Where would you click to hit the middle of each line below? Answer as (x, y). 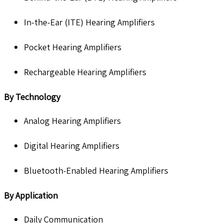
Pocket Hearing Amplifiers (73, 47)
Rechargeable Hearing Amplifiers (85, 72)
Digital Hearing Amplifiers (72, 145)
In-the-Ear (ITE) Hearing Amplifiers (89, 22)
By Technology (32, 97)
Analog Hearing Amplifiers (72, 120)
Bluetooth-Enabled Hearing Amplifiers (96, 170)
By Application (31, 195)
